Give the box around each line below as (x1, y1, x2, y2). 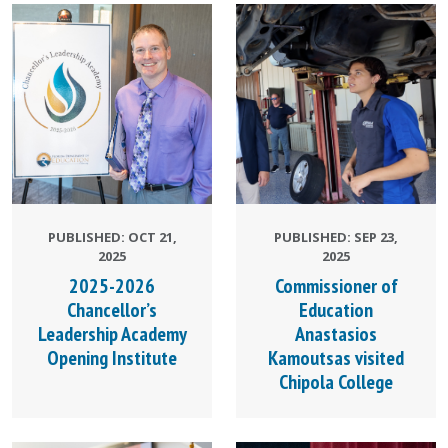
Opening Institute (47, 345, 177, 371)
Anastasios (295, 321, 377, 347)
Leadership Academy (37, 321, 187, 347)
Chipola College (279, 369, 393, 395)
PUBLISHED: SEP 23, (274, 228, 398, 246)
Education (299, 297, 373, 323)
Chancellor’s (67, 297, 157, 323)
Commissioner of (274, 273, 398, 299)
